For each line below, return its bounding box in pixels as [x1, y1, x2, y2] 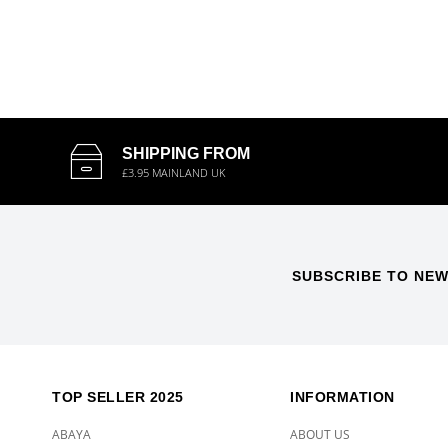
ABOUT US [290, 426, 351, 443]
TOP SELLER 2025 [52, 389, 184, 405]
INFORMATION [290, 389, 395, 405]
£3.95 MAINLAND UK [122, 165, 225, 180]
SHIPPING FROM [122, 145, 250, 162]
